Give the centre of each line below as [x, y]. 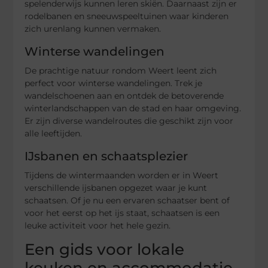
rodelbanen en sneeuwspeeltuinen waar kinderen [127, 16]
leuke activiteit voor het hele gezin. [98, 225]
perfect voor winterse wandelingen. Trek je [114, 83]
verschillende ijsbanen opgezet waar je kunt [116, 188]
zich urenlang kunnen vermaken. [93, 28]
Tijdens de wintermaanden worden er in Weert [122, 175]
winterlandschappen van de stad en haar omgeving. [133, 108]
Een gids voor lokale [105, 250]
